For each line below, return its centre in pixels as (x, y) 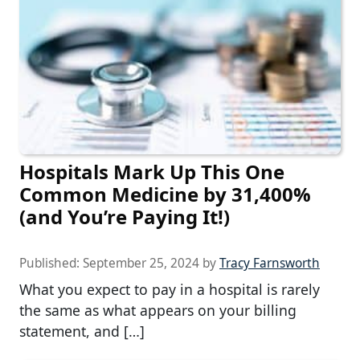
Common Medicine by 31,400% (165, 194)
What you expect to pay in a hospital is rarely (170, 289)
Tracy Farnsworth (270, 263)
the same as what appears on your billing (158, 310)
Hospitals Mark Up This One (152, 171)
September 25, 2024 (141, 263)
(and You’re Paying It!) (125, 216)
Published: (51, 263)
